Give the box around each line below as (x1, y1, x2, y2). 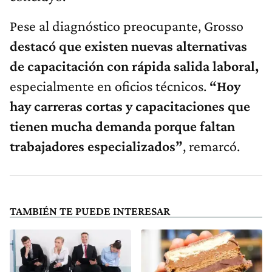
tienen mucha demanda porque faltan (10, 118, 235, 135)
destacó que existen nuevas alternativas (10, 38, 247, 55)
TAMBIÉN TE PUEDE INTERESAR (10, 205, 170, 218)
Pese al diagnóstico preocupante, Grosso (10, 18, 243, 35)
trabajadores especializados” (10, 138, 183, 155)
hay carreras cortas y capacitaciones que (10, 98, 250, 115)
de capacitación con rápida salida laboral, (10, 58, 259, 75)
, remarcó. (183, 138, 240, 155)
